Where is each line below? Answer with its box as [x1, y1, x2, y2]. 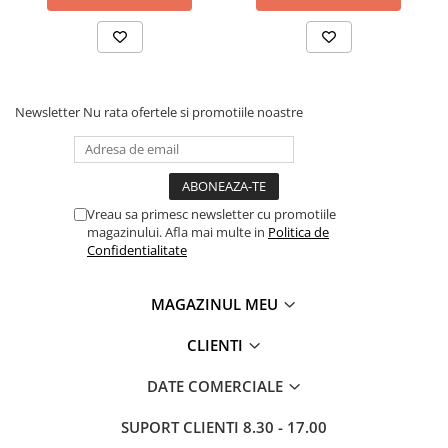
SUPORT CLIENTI [121, 417, 243, 438]
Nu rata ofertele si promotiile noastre [83, 103, 303, 122]
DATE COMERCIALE [146, 376, 287, 397]
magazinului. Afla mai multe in [87, 223, 268, 242]
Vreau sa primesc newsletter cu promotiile [87, 205, 336, 224]
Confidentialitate [87, 241, 187, 260]
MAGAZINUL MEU [151, 294, 282, 315]
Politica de [268, 223, 329, 242]
